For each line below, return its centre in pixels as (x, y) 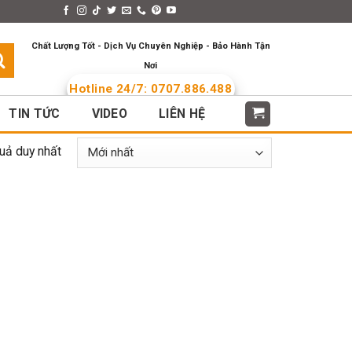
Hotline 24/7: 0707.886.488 (151, 89)
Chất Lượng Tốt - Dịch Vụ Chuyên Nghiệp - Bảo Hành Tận (150, 46)
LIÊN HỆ (182, 114)
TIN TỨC (35, 114)
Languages (220, 11)
